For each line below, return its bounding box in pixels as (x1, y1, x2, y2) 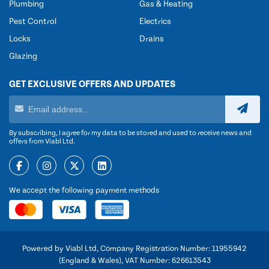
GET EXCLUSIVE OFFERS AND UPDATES (9, 78, 175, 89)
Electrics (139, 16, 171, 26)
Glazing (9, 51, 37, 61)
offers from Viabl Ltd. (9, 137, 75, 145)
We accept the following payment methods (9, 186, 159, 195)
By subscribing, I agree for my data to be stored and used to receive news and (9, 128, 252, 137)
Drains (139, 34, 164, 44)
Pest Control (9, 16, 56, 26)
